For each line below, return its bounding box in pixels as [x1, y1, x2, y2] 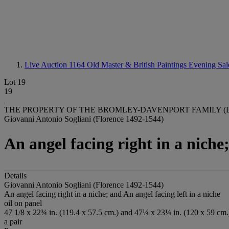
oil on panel [4, 198, 42, 208]
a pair [4, 217, 22, 226]
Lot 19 [4, 78, 26, 86]
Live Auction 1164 [25, 60, 87, 69]
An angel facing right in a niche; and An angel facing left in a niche [4, 189, 220, 198]
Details [4, 171, 27, 180]
